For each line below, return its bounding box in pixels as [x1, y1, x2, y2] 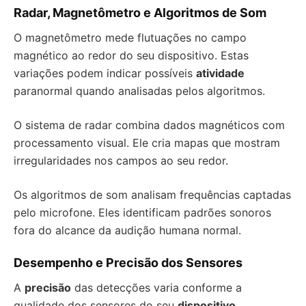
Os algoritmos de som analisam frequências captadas [14, 188, 291, 202]
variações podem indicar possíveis [14, 66, 196, 81]
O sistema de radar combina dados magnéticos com [14, 118, 285, 133]
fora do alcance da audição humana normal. [14, 223, 241, 238]
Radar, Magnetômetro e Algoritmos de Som [14, 5, 266, 20]
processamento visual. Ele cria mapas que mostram [14, 136, 280, 150]
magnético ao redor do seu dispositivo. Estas [14, 48, 249, 63]
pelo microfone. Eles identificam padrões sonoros [14, 206, 271, 220]
